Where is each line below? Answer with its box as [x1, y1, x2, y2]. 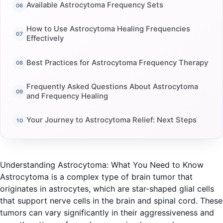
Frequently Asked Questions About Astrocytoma [26, 82, 198, 92]
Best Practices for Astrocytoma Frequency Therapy [26, 58, 208, 67]
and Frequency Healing [26, 92, 108, 101]
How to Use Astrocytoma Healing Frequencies [26, 24, 190, 34]
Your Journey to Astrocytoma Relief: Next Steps [26, 115, 197, 125]
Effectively [26, 34, 64, 43]
